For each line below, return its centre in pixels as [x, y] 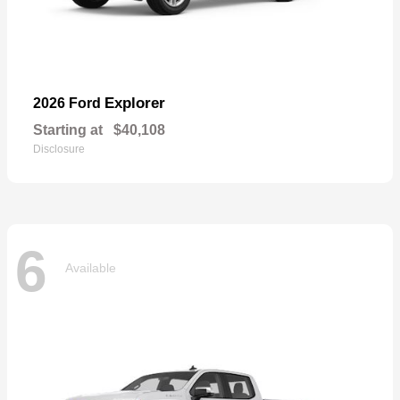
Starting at [68, 129]
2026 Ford [69, 103]
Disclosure [59, 149]
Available [91, 268]
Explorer [135, 103]
